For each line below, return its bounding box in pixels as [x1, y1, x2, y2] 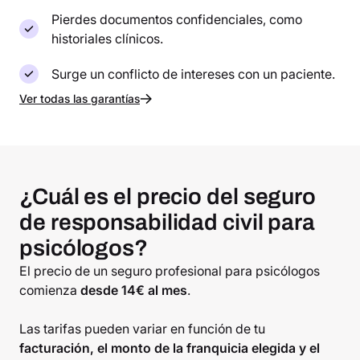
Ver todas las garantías [19, 92, 140, 106]
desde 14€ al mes [80, 282, 187, 299]
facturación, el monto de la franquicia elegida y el [19, 340, 320, 357]
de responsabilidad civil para [19, 210, 316, 235]
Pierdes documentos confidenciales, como [51, 11, 302, 28]
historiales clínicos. [51, 31, 163, 47]
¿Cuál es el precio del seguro [19, 184, 317, 210]
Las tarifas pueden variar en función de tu [19, 321, 265, 337]
